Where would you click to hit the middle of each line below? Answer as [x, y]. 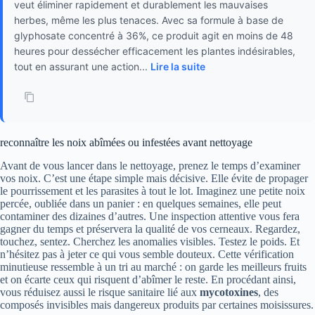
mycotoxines [229, 292]
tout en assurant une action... [82, 67]
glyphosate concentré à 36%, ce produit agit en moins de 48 [154, 36]
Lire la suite [178, 67]
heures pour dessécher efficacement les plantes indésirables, [155, 51]
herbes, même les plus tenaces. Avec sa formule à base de [149, 20]
